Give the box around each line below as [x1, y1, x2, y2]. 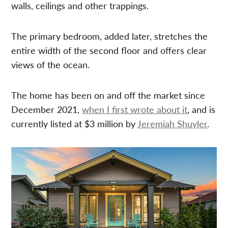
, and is [187, 103, 216, 116]
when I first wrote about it [82, 103, 188, 116]
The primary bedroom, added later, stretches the [11, 30, 208, 43]
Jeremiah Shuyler [137, 117, 208, 130]
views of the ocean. [11, 58, 90, 71]
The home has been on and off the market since [11, 89, 206, 102]
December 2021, [11, 103, 82, 116]
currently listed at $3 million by [11, 117, 138, 130]
